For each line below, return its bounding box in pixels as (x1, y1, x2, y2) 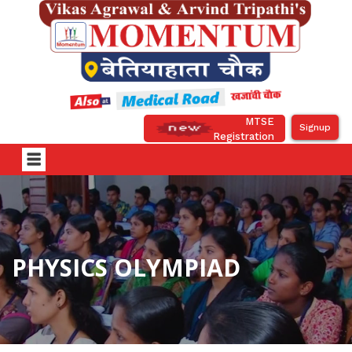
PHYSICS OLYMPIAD (12, 251, 240, 284)
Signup (299, 122, 331, 134)
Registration (213, 130, 274, 142)
